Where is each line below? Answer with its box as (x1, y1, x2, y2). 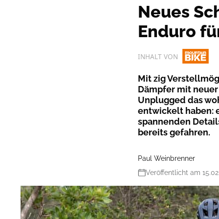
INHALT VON (138, 52, 178, 61)
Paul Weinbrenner (138, 154, 195, 162)
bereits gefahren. (138, 127, 210, 137)
